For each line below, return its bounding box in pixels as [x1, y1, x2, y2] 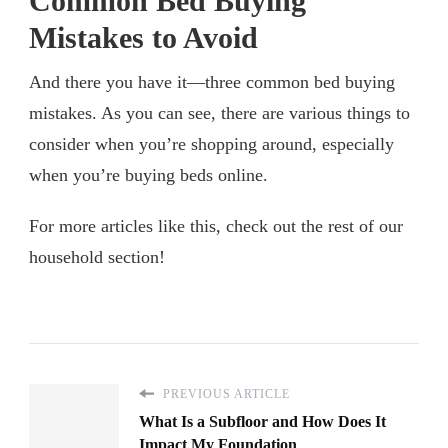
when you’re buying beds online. [29, 164, 268, 185]
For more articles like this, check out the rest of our [29, 215, 403, 236]
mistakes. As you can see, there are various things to [29, 102, 410, 123]
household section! [29, 246, 165, 267]
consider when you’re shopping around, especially [29, 133, 394, 154]
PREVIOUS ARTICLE [159, 386, 290, 401]
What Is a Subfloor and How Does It [139, 412, 386, 430]
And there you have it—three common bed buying [29, 71, 395, 92]
